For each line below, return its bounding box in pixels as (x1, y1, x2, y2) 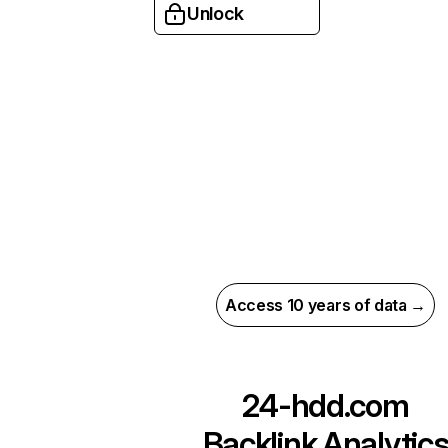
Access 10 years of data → (225, 295, 426, 315)
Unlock (187, 3, 244, 24)
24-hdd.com (242, 386, 409, 425)
